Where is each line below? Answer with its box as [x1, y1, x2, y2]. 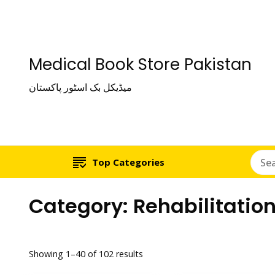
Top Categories [92, 156, 165, 168]
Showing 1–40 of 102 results [29, 248, 143, 260]
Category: [29, 192, 133, 220]
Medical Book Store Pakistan [29, 53, 252, 76]
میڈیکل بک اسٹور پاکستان [29, 80, 132, 94]
